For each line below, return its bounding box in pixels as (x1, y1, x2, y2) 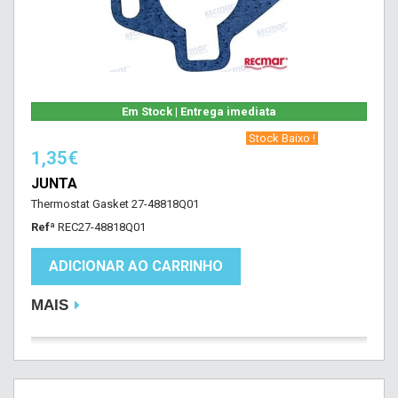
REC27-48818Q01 (58, 220, 146, 234)
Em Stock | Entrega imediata (122, 105, 276, 118)
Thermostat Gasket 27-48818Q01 (31, 197, 199, 211)
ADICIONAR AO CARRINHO (49, 258, 223, 275)
